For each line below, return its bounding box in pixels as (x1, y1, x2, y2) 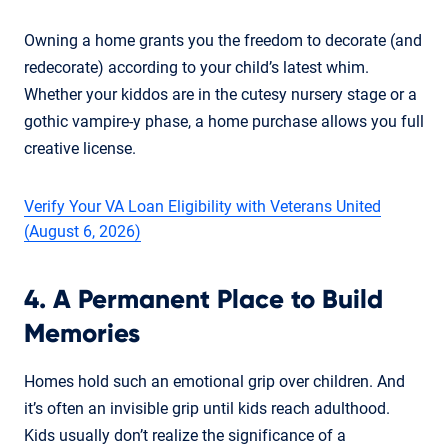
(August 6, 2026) (24, 221, 141, 241)
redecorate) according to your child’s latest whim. (24, 57, 369, 77)
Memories (24, 321, 140, 347)
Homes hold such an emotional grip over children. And (24, 371, 405, 391)
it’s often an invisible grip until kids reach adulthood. (24, 398, 390, 418)
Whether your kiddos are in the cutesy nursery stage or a (24, 84, 417, 104)
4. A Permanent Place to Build (24, 287, 383, 313)
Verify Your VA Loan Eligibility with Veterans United (24, 196, 381, 216)
